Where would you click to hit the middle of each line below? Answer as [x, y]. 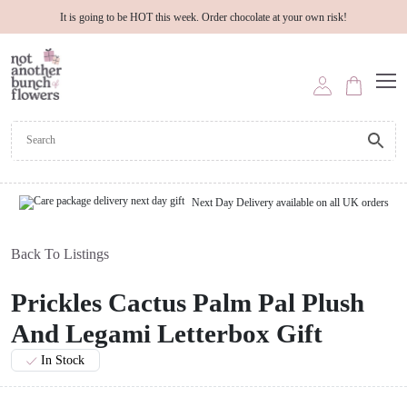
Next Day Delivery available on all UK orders [290, 202]
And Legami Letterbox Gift [167, 333]
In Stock [63, 360]
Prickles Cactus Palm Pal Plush [188, 302]
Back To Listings [60, 253]
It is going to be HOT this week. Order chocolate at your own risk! [203, 17]
